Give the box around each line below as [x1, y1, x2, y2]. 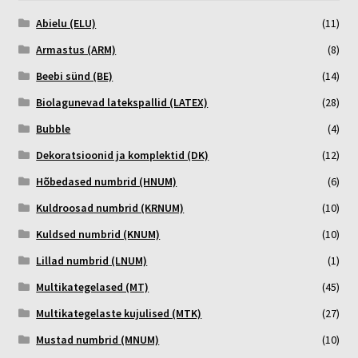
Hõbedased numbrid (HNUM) [36, 174, 177, 189]
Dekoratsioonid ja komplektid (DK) [36, 148, 209, 163]
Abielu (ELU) [36, 16, 97, 31]
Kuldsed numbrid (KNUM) [36, 227, 161, 242]
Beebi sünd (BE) [36, 69, 113, 84]
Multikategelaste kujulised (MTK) [36, 306, 202, 321]
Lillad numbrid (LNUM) [36, 253, 148, 268]
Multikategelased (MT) [36, 280, 149, 295]
